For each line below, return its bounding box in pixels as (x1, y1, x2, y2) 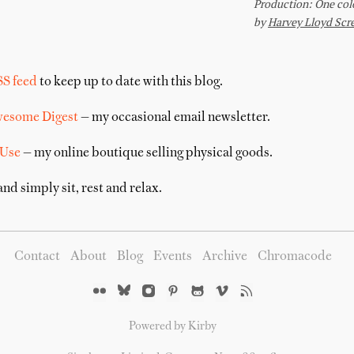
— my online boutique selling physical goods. (20, 147, 273, 160)
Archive (201, 250, 247, 263)
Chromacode (257, 250, 332, 263)
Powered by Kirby (129, 321, 217, 332)
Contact (13, 250, 60, 263)
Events (153, 250, 192, 263)
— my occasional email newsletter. (77, 111, 270, 124)
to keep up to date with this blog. (36, 76, 223, 88)
